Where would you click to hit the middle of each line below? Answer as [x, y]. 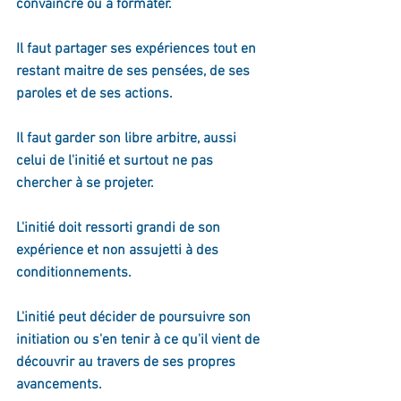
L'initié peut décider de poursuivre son [135, 318]
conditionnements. [74, 273]
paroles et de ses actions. [94, 94]
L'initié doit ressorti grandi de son [120, 228]
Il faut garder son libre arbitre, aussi [128, 139]
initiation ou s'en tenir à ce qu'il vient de [140, 340]
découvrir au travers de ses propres [128, 363]
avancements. [59, 385]
